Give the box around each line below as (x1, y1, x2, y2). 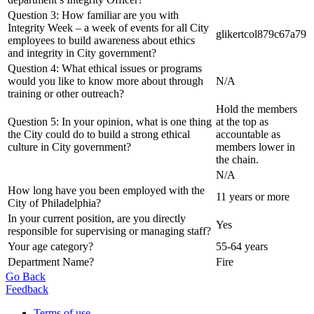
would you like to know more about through (8, 74, 203, 87)
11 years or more (216, 190, 289, 203)
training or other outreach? (8, 87, 124, 100)
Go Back (6, 270, 46, 282)
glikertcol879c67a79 (216, 27, 306, 40)
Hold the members (216, 102, 297, 115)
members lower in (216, 140, 295, 153)
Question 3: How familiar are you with (8, 8, 179, 21)
